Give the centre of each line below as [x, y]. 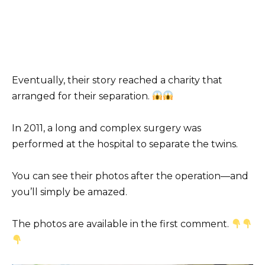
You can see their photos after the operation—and [130, 176]
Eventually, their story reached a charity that [117, 80]
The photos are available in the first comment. [122, 224]
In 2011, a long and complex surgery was [106, 128]
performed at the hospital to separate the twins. [125, 144]
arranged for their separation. [82, 96]
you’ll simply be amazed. [70, 192]
